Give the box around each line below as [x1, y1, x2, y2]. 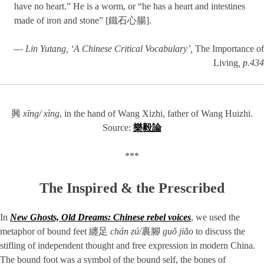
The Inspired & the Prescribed [39, 180, 225, 196]
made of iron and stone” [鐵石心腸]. [14, 15, 151, 26]
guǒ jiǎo [163, 226, 193, 236]
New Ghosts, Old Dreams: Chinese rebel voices [10, 212, 191, 222]
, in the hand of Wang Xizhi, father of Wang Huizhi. [60, 108, 253, 118]
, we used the [191, 212, 240, 222]
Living [213, 58, 238, 68]
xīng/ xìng [23, 108, 60, 118]
